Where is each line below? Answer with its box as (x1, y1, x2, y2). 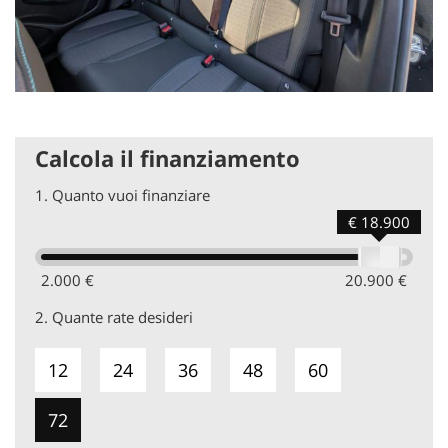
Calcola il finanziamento (35, 142, 300, 174)
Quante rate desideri (52, 306, 193, 328)
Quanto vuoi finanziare (52, 184, 210, 206)
